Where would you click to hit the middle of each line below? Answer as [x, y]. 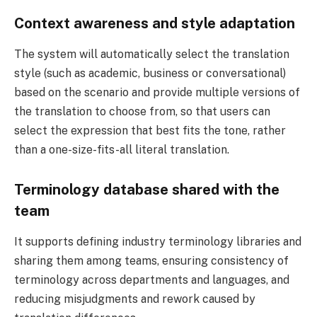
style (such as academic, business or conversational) [150, 73]
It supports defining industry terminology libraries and [158, 241]
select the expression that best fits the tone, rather [150, 130]
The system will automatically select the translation [152, 54]
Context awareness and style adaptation [155, 23]
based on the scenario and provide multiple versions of [157, 92]
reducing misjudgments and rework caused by [135, 299]
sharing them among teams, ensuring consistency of [151, 260]
